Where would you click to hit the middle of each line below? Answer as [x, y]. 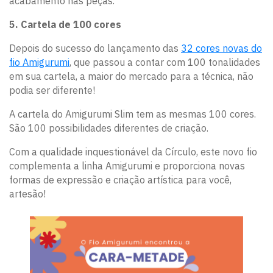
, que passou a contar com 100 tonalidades [165, 62]
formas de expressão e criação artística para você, [120, 180]
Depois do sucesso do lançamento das [95, 48]
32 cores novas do [222, 48]
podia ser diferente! [52, 90]
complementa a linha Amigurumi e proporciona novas [127, 166]
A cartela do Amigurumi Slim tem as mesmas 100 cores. [133, 114]
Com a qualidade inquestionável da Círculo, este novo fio [133, 152]
